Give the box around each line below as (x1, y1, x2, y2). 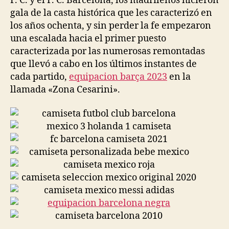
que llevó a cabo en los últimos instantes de (10, 58, 197, 70)
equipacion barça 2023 (69, 71, 167, 83)
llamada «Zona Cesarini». (10, 83, 120, 96)
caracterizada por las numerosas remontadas (10, 45, 205, 57)
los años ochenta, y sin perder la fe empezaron (10, 19, 211, 32)
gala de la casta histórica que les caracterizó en (10, 7, 212, 19)
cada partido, (10, 71, 69, 83)
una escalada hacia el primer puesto (10, 32, 166, 44)
